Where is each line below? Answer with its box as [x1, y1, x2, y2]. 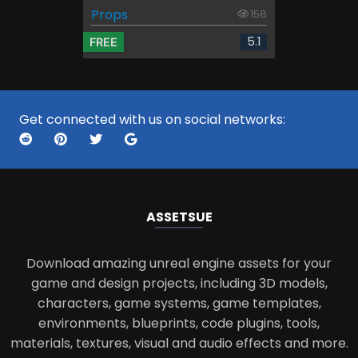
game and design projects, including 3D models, [30, 273, 328, 292]
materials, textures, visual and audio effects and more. [10, 333, 348, 352]
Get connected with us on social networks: [19, 109, 285, 129]
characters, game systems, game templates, [37, 293, 321, 312]
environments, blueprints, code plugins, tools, [38, 313, 320, 332]
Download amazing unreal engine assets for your [26, 253, 332, 272]
